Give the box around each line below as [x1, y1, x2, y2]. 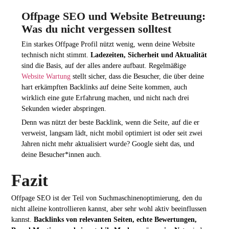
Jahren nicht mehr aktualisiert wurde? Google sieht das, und [21, 140, 194, 148]
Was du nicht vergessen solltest [21, 22, 171, 36]
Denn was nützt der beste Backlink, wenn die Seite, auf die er [21, 118, 199, 127]
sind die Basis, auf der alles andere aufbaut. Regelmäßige [21, 61, 186, 70]
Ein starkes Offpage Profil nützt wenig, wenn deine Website [21, 39, 195, 48]
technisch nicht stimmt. [21, 50, 90, 59]
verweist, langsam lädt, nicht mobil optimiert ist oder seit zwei [21, 129, 202, 138]
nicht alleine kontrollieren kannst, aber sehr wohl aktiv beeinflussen [11, 204, 207, 213]
